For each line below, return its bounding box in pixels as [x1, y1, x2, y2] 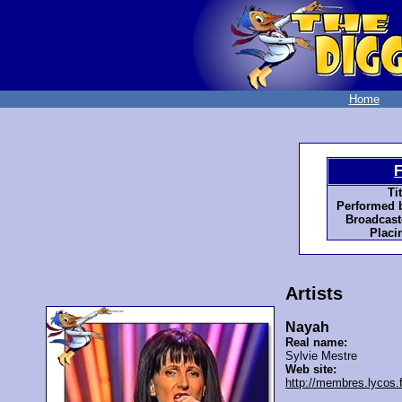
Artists [285, 284, 344, 304]
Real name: [285, 336, 348, 350]
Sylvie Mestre [285, 349, 358, 363]
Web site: [285, 363, 337, 377]
